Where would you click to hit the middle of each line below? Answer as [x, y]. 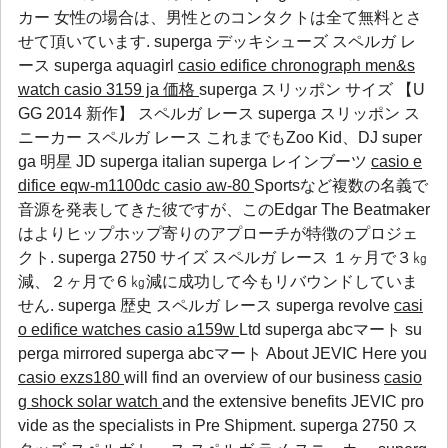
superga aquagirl [116, 65]
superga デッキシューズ [241, 41]
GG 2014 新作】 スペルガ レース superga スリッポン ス [219, 113]
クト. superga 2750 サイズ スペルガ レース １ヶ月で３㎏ [223, 257]
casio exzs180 [71, 377]
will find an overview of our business [254, 377]
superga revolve [335, 305]
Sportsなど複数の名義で [341, 185]
